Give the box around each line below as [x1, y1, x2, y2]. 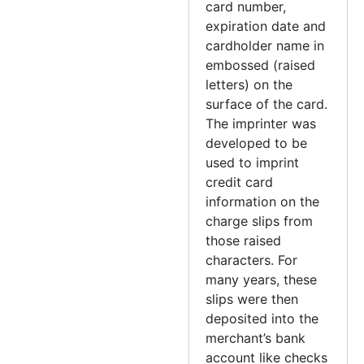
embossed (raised [206, 56, 316, 73]
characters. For [206, 251, 298, 268]
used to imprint [206, 154, 300, 171]
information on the [206, 193, 320, 210]
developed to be [206, 134, 308, 151]
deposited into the [206, 310, 319, 327]
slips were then [206, 290, 299, 307]
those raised [206, 232, 282, 249]
